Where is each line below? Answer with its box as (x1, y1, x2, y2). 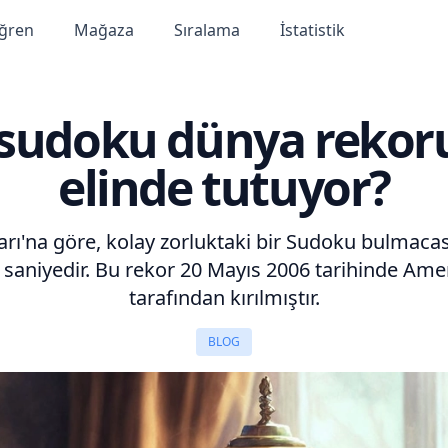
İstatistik (279, 19, 345, 41)
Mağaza (73, 19, 134, 41)
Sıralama (173, 19, 240, 41)
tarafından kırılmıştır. (128, 284, 320, 311)
